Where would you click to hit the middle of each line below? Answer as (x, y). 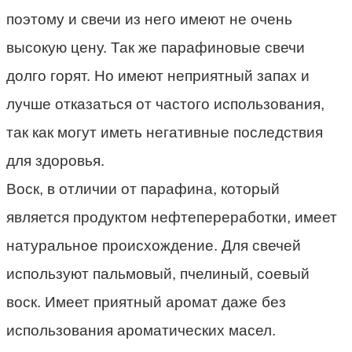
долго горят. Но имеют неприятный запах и (158, 75)
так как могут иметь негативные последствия (165, 132)
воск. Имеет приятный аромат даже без (146, 302)
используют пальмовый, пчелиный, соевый (158, 273)
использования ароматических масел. (141, 330)
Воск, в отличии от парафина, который (143, 189)
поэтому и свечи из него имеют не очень (149, 19)
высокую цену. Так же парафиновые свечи (156, 47)
